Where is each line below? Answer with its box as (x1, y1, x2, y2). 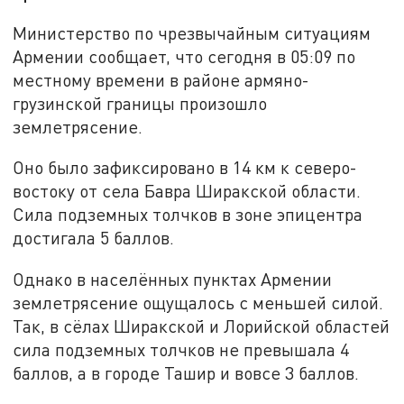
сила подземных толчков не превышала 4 (13, 339, 350, 361)
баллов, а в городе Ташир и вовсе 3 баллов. (13, 363, 360, 384)
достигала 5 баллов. (13, 227, 175, 249)
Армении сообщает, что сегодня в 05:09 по (13, 45, 356, 67)
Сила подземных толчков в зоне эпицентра (13, 204, 363, 225)
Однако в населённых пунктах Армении (13, 269, 333, 290)
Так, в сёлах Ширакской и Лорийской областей (13, 316, 390, 337)
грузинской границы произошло (13, 92, 268, 114)
